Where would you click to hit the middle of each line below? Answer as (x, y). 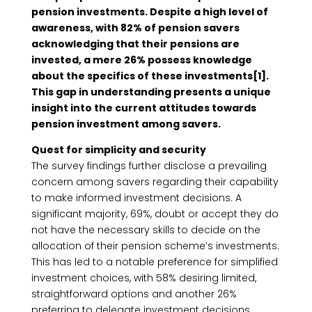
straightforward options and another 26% (134, 294)
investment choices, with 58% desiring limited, (143, 278)
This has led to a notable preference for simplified (154, 262)
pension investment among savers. (126, 124)
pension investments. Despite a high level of (149, 12)
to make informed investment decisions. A (136, 198)
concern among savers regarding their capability (155, 182)
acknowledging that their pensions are (135, 44)
